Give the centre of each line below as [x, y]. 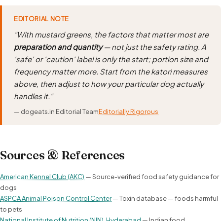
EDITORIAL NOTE [42, 18]
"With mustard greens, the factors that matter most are [111, 34]
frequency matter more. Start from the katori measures [111, 71]
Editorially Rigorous [129, 111]
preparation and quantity [58, 46]
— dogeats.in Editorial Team [56, 111]
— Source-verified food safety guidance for [152, 176]
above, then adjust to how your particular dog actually [109, 83]
